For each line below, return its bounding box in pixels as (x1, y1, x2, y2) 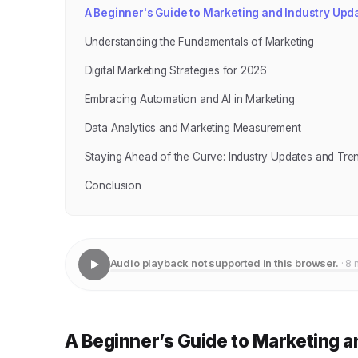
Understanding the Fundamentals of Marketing (84, 35, 315, 48)
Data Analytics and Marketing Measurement (84, 121, 301, 134)
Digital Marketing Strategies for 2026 (84, 64, 268, 77)
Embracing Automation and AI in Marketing (84, 93, 295, 105)
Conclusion (84, 179, 141, 192)
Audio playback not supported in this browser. (109, 257, 339, 269)
